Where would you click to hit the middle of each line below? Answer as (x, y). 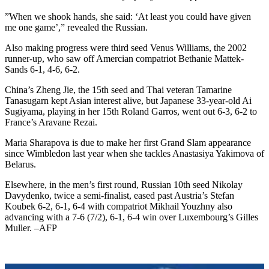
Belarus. (20, 165)
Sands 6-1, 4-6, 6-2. (42, 70)
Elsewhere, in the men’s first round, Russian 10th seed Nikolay (124, 185)
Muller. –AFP (31, 228)
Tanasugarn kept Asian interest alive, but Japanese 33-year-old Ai (128, 101)
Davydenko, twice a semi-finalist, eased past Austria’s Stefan (119, 196)
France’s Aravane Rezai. (51, 122)
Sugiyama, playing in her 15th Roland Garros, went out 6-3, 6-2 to (131, 112)
